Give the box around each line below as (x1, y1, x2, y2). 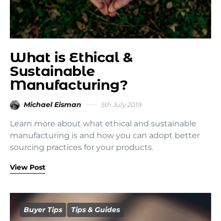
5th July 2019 (101, 101, 142, 109)
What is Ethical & (10, 49, 133, 66)
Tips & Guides (71, 205, 120, 214)
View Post (10, 163, 45, 172)
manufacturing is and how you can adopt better (10, 131, 200, 140)
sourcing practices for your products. (10, 143, 153, 152)
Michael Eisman (24, 100, 81, 109)
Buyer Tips (24, 205, 62, 214)
